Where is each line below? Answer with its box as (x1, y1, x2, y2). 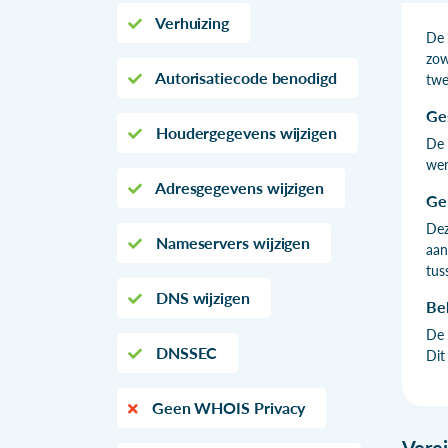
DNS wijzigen (151, 287, 250, 307)
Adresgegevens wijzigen (151, 177, 325, 197)
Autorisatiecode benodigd (151, 67, 337, 87)
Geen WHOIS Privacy (147, 397, 306, 417)
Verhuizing (151, 12, 230, 32)
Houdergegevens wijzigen (151, 122, 338, 142)
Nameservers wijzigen (151, 232, 311, 252)
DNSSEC (151, 342, 218, 362)
